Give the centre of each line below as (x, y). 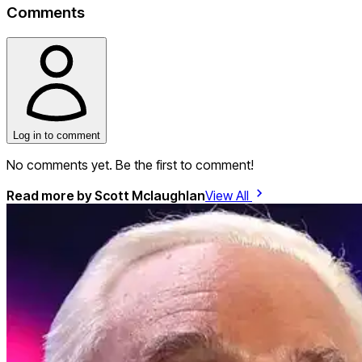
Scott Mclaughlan (150, 195)
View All (229, 195)
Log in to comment (57, 135)
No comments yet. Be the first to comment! (130, 164)
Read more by (51, 195)
